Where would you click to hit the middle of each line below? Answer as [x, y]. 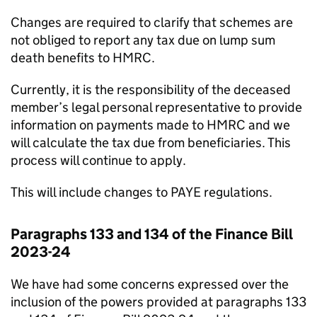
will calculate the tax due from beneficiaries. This [151, 143]
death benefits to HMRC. [83, 58]
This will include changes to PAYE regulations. [142, 192]
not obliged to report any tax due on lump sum [143, 40]
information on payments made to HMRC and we [150, 125]
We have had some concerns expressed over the [150, 284]
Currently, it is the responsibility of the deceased [151, 90]
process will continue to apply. [98, 160]
